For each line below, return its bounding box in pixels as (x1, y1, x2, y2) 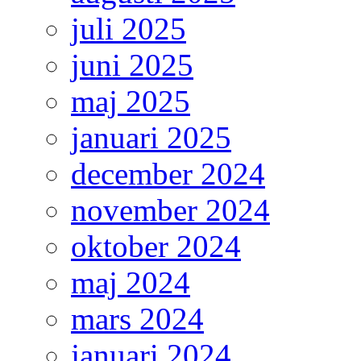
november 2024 (71, 193, 270, 228)
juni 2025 (71, 48, 193, 83)
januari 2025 (71, 120, 231, 156)
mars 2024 (71, 301, 204, 337)
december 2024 (71, 156, 265, 192)
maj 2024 (71, 265, 190, 301)
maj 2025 (71, 84, 190, 119)
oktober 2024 (71, 229, 241, 264)
